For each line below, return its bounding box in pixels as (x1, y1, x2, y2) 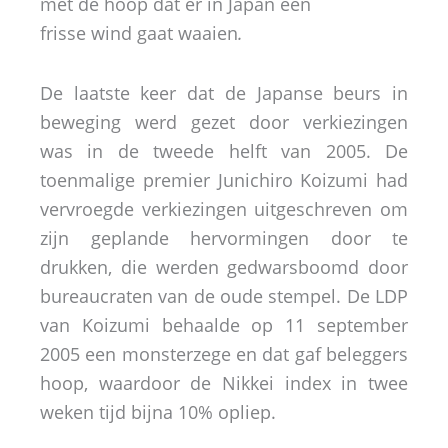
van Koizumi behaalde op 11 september (40, 313, 408, 337)
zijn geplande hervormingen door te (40, 226, 408, 250)
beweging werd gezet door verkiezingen (40, 110, 408, 134)
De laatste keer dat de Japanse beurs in (40, 81, 408, 105)
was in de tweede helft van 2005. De (40, 139, 408, 163)
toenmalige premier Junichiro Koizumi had (40, 168, 408, 192)
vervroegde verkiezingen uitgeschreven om (40, 197, 408, 221)
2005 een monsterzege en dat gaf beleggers (40, 342, 408, 366)
